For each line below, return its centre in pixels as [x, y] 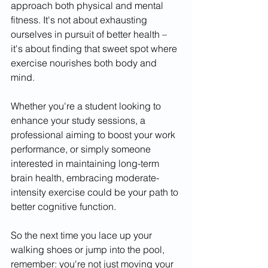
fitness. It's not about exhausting [80, 19]
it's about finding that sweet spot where [95, 48]
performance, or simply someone [82, 149]
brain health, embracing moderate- [85, 177]
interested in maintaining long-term [86, 163]
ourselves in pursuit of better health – [90, 34]
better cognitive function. [63, 206]
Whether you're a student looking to [87, 106]
